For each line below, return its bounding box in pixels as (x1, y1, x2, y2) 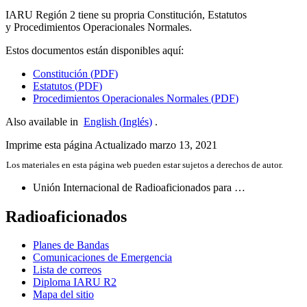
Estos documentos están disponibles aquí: (5, 44, 184, 56)
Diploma (33, 276, 73, 288)
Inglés (123, 115, 149, 127)
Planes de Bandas (33, 239, 109, 251)
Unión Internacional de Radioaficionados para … (33, 181, 245, 193)
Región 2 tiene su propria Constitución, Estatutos (33, 8, 247, 21)
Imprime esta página (5, 138, 93, 151)
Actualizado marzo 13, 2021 (93, 138, 217, 151)
